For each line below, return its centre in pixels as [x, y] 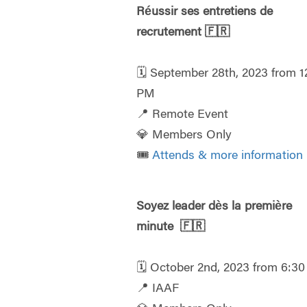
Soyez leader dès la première [214, 207]
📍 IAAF [158, 290]
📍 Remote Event [183, 115]
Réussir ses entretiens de [205, 13]
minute [159, 228]
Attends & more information [228, 157]
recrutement [171, 33]
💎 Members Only [184, 136]
